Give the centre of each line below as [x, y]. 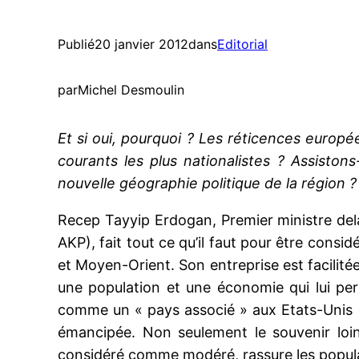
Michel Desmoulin [131, 90]
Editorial [242, 44]
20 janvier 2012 [141, 44]
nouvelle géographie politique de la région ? [207, 183]
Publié [76, 44]
